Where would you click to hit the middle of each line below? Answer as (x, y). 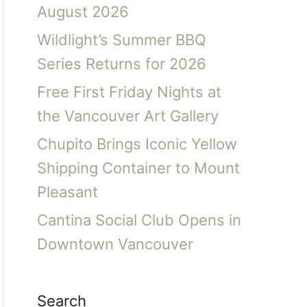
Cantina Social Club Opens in (139, 220)
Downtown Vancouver (115, 244)
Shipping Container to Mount (138, 168)
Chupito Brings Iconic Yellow (137, 144)
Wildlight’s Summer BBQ (121, 40)
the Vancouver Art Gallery (127, 116)
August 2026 (83, 12)
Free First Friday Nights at (129, 92)
